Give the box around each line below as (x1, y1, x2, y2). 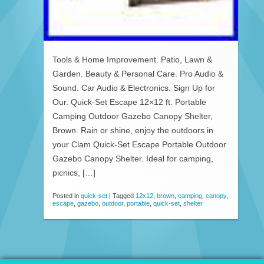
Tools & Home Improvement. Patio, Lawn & (52, 55, 212, 64)
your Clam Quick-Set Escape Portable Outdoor (52, 140, 226, 149)
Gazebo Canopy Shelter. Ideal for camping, (52, 154, 213, 163)
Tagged (113, 192, 136, 199)
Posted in (52, 192, 81, 199)
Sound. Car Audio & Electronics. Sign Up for (52, 83, 215, 93)
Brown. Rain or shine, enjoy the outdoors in (52, 126, 213, 135)
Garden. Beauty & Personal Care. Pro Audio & (52, 69, 223, 78)
